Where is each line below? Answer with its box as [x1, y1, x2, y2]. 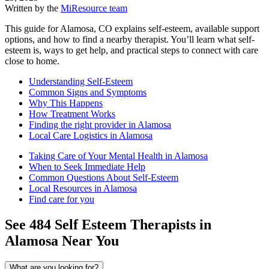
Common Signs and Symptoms [29, 87, 147, 98]
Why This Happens [29, 98, 103, 109]
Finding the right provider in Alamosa [29, 119, 171, 130]
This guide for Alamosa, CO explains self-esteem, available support [5, 23, 259, 34]
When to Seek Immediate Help [29, 162, 145, 172]
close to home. [5, 56, 59, 67]
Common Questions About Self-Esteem [29, 172, 178, 183]
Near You [58, 233, 119, 249]
